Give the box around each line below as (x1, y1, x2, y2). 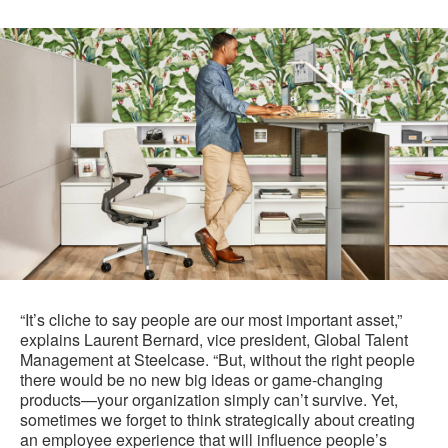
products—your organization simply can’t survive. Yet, (20, 388, 398, 412)
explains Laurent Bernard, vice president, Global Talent (20, 328, 408, 352)
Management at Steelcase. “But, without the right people (20, 348, 415, 372)
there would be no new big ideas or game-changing (20, 368, 383, 392)
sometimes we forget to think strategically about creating (20, 408, 415, 432)
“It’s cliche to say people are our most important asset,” (20, 308, 402, 332)
